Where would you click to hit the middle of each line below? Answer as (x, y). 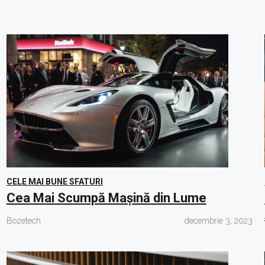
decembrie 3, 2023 (219, 221)
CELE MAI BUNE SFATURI (54, 182)
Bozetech (23, 221)
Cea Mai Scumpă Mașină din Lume (106, 198)
